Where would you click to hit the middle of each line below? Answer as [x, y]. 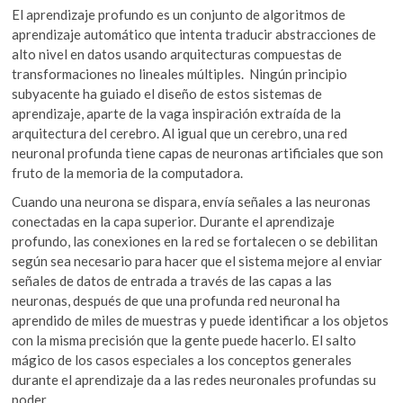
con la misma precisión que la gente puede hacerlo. [162, 340]
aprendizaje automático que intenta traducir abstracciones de [194, 35]
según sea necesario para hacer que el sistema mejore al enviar [197, 261]
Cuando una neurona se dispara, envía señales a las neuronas [192, 202]
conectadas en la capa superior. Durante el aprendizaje [174, 222]
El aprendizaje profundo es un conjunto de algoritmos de [179, 15]
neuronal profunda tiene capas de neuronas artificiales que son [198, 153]
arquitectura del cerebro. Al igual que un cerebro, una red [180, 134]
